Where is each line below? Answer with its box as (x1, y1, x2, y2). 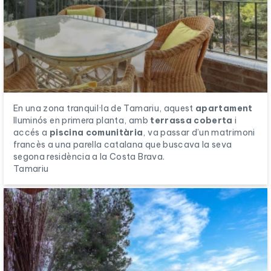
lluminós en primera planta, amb (13, 114, 151, 126)
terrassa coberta (150, 114, 233, 126)
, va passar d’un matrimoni (143, 126, 255, 138)
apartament (195, 102, 253, 114)
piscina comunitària (49, 126, 143, 138)
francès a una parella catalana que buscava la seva (13, 139, 232, 150)
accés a (13, 126, 50, 138)
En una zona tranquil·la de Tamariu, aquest (13, 102, 196, 114)
